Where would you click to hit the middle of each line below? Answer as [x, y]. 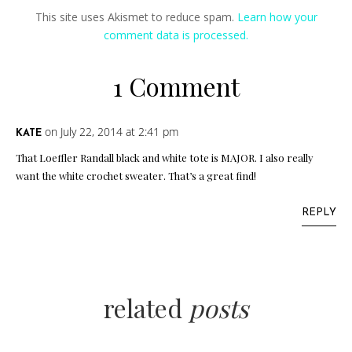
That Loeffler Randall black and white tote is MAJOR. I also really [165, 158]
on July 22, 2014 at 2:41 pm [112, 132]
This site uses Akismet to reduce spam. [136, 17]
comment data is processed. [176, 35]
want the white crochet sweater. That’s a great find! [136, 176]
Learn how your [277, 17]
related [146, 308]
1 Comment [176, 86]
